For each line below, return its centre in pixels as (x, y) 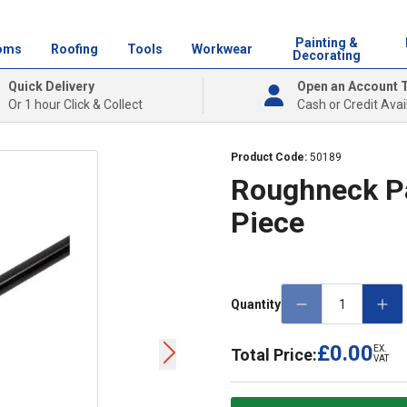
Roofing (74, 49)
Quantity (256, 304)
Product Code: (270, 157)
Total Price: (274, 355)
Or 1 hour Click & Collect (75, 104)
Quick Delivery (51, 86)
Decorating (326, 55)
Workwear (222, 49)
